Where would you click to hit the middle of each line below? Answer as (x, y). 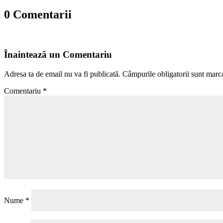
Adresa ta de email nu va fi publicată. (62, 74)
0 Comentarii (38, 15)
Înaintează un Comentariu (58, 54)
